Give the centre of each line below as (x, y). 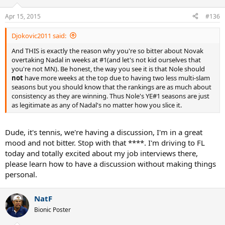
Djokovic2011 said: (39, 35)
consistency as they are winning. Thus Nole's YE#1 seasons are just (110, 96)
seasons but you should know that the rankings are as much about (111, 87)
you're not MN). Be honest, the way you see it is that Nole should (108, 69)
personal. (21, 175)
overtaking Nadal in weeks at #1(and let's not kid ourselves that (106, 60)
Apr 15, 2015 (23, 16)
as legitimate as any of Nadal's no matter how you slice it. (97, 105)
